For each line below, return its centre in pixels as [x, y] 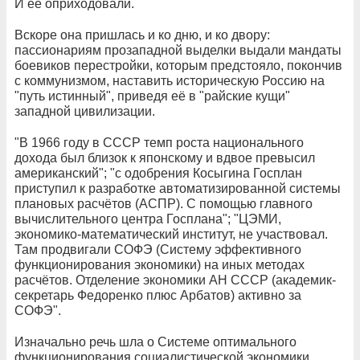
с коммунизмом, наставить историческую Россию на [170, 80]
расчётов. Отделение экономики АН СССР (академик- [175, 280]
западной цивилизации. [85, 111]
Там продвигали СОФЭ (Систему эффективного [158, 249]
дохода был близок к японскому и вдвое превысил [165, 157]
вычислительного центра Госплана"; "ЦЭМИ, [148, 219]
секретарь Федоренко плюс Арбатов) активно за [158, 295]
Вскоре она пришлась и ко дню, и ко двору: [142, 35]
